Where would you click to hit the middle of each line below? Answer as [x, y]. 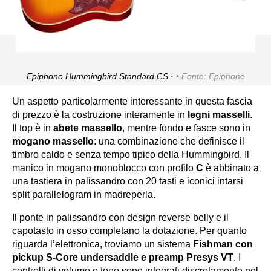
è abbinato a [231, 168]
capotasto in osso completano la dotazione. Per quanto [129, 230]
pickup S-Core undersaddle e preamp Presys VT [123, 257]
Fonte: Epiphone [213, 76]
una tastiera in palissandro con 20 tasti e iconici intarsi [128, 181]
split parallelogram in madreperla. [84, 194]
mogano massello [53, 141]
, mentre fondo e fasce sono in [186, 128]
